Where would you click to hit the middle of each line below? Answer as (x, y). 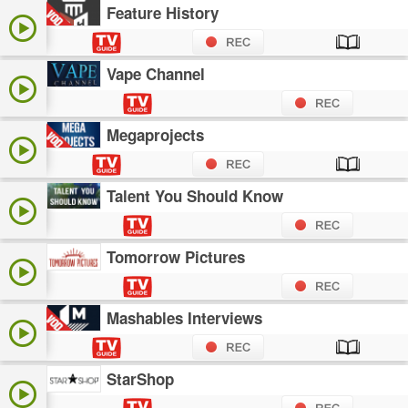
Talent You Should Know (195, 196)
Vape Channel (156, 74)
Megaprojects (156, 135)
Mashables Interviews (185, 318)
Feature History (163, 13)
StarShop (141, 379)
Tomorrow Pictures (176, 257)
